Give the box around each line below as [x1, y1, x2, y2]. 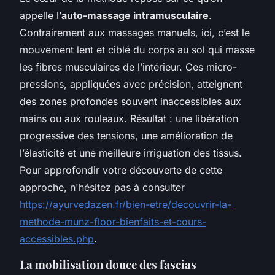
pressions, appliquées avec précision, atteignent [20, 78, 242, 91]
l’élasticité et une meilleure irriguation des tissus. [20, 147, 242, 160]
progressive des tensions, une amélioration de [20, 130, 233, 142]
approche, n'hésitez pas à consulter [20, 181, 185, 194]
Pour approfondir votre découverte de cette [20, 164, 222, 177]
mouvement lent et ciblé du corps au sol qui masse [20, 44, 255, 56]
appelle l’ [20, 9, 61, 22]
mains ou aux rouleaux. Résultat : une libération [20, 112, 238, 125]
